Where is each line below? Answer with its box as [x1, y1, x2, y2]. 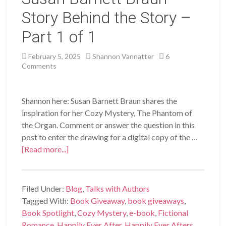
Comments [22, 62, 57, 71]
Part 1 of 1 [22, 27, 97, 47]
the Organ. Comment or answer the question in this [22, 120, 195, 130]
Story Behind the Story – [22, 8, 192, 28]
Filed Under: [22, 184, 66, 194]
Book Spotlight [22, 208, 75, 218]
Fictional [158, 208, 189, 218]
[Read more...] [22, 144, 69, 154]
